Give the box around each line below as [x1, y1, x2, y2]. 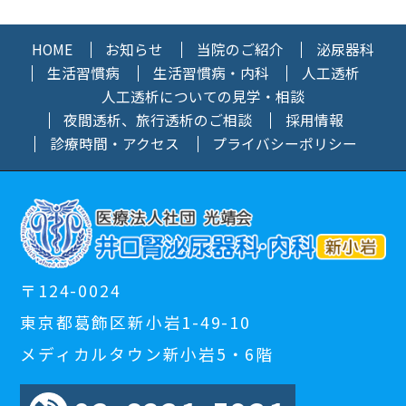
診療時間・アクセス [49, 133, 179, 155]
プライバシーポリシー [212, 133, 358, 155]
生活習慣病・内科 [152, 63, 269, 84]
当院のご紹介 [196, 39, 284, 61]
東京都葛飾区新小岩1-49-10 [20, 311, 251, 334]
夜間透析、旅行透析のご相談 [63, 110, 253, 131]
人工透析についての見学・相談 [101, 86, 304, 108]
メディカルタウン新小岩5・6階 [20, 343, 274, 366]
